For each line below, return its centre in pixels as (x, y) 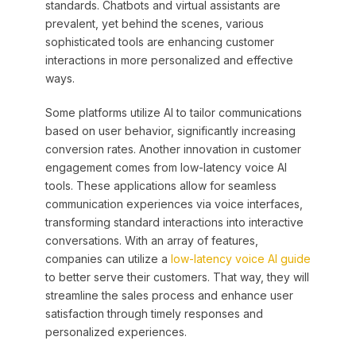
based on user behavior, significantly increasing (170, 131)
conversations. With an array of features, (151, 241)
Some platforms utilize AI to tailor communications (173, 113)
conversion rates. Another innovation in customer (173, 149)
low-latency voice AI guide (240, 259)
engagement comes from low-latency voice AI (166, 168)
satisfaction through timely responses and (154, 314)
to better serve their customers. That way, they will (177, 277)
